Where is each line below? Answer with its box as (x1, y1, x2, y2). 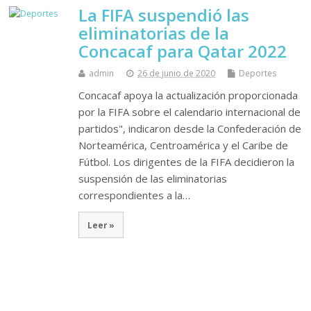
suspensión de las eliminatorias (78, 171, 228, 186)
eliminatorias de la (78, 22, 230, 45)
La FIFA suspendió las (78, 3, 250, 27)
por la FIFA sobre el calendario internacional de (78, 105, 301, 119)
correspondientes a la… (78, 188, 191, 203)
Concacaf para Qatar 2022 (78, 40, 287, 63)
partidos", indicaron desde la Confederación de (78, 121, 302, 136)
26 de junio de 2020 (137, 67, 216, 80)
